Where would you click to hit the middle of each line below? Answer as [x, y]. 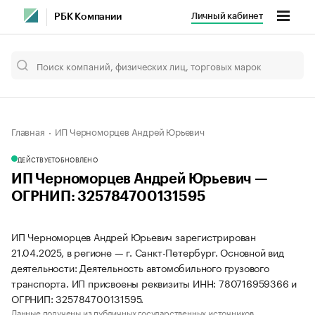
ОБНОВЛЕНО [76, 159]
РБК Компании [88, 17]
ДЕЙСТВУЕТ [37, 159]
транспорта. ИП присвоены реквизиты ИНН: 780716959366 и [154, 283]
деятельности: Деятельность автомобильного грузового [140, 267]
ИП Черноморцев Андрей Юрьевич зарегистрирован [134, 236]
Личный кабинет [227, 16]
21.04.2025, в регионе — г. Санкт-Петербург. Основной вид [148, 252]
